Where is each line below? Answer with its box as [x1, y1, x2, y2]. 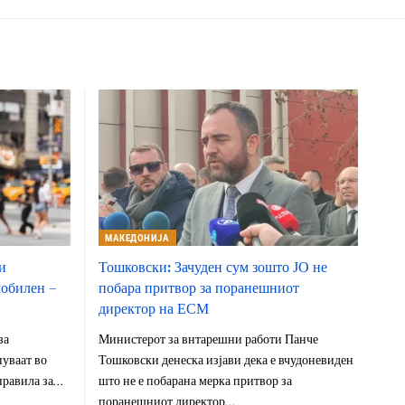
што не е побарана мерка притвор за [98, 372, 292, 390]
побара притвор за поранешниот [98, 277, 299, 297]
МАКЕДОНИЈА [105, 231, 170, 244]
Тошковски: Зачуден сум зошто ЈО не [98, 256, 327, 277]
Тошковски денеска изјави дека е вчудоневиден [98, 352, 353, 369]
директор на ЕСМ [98, 297, 209, 318]
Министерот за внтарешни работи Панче [98, 331, 318, 348]
